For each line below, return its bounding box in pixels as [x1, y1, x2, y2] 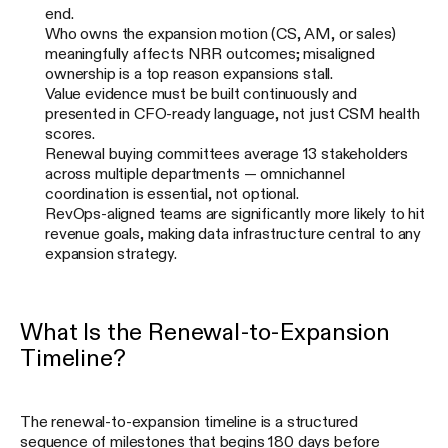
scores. [45, 125, 95, 142]
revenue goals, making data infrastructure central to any [45, 225, 422, 242]
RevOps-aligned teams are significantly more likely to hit [45, 205, 425, 222]
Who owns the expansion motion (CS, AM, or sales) [45, 25, 397, 42]
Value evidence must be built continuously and [45, 85, 357, 102]
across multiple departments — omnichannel [45, 165, 345, 182]
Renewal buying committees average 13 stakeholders [45, 145, 409, 162]
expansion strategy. [45, 245, 177, 262]
